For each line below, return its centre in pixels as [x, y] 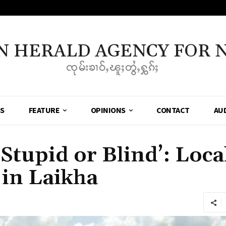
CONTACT [173, 110]
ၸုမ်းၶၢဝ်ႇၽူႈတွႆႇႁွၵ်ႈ [113, 67]
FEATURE [44, 110]
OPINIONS [108, 110]
